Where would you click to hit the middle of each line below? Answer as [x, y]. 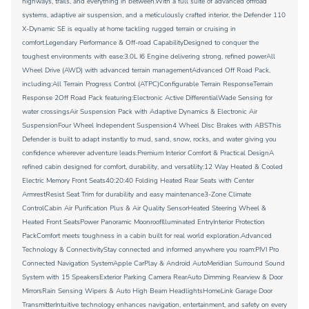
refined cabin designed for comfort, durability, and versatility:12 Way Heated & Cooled [152, 167]
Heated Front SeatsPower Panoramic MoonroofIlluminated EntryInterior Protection [143, 222]
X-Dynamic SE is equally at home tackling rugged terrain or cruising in [129, 29]
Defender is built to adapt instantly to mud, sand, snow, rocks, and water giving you [149, 139]
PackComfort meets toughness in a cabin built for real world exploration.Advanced [147, 236]
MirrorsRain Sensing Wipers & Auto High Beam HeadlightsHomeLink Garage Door [147, 291]
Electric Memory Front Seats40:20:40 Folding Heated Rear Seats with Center [138, 181]
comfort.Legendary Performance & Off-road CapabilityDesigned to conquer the [140, 43]
